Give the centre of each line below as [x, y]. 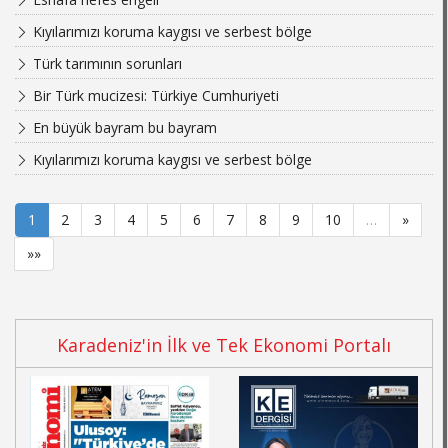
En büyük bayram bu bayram [123, 128]
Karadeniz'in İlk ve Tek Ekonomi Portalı [224, 345]
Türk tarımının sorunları [105, 64]
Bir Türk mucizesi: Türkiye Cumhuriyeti [154, 96]
